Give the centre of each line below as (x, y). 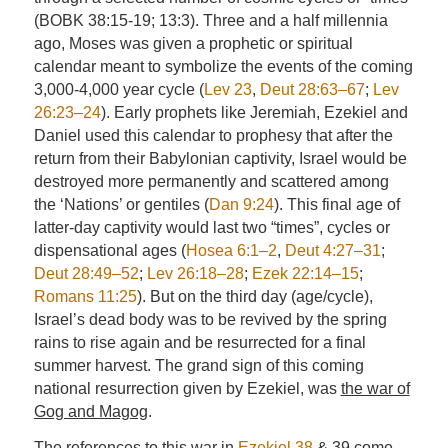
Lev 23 (227, 89)
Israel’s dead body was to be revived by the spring (210, 319)
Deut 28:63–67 (312, 89)
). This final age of (336, 204)
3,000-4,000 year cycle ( (118, 89)
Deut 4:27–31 (332, 250)
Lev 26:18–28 (195, 273)
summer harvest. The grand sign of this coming (198, 365)
